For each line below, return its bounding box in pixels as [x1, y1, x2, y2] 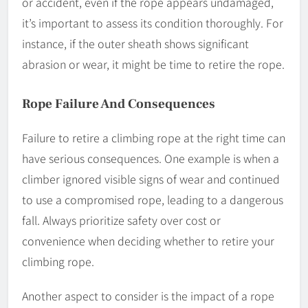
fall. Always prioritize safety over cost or [22, 212, 221, 229]
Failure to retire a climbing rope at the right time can [22, 129, 285, 146]
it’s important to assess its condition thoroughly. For [22, 14, 283, 32]
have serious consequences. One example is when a [22, 150, 279, 167]
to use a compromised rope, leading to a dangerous [22, 191, 283, 208]
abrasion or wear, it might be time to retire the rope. [22, 56, 285, 73]
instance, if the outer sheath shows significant [22, 35, 249, 52]
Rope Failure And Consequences [22, 96, 215, 113]
